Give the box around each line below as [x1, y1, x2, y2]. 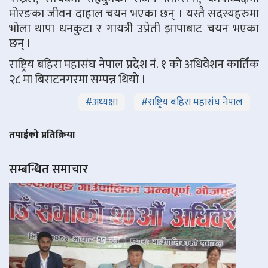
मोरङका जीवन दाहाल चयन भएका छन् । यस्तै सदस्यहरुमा [9, 3, 259, 24]
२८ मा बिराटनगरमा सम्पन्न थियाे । [9, 69, 146, 90]
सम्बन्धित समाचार [9, 159, 88, 179]
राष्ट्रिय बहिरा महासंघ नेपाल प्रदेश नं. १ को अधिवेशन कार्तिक [9, 54, 259, 75]
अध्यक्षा [92, 93, 118, 111]
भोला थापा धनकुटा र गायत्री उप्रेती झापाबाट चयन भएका [9, 18, 259, 39]
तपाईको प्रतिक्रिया [9, 126, 75, 143]
